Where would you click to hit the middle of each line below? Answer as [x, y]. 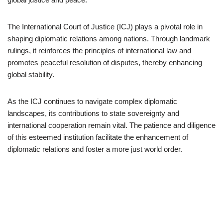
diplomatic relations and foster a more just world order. [95, 149]
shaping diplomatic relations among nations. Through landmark [109, 39]
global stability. [31, 74]
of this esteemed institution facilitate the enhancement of [98, 137]
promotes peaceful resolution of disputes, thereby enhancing [105, 62]
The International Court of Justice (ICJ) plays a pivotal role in [105, 27]
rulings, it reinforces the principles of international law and [99, 51]
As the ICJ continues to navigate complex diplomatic [92, 101]
